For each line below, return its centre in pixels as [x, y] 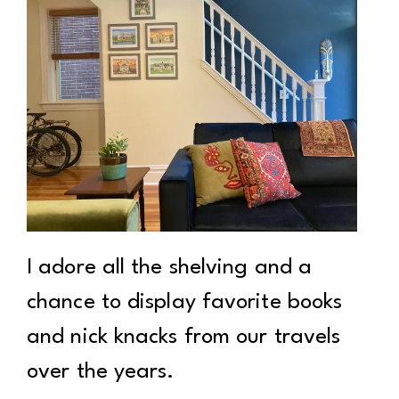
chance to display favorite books [185, 303]
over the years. [101, 373]
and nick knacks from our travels [184, 338]
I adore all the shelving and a [170, 269]
